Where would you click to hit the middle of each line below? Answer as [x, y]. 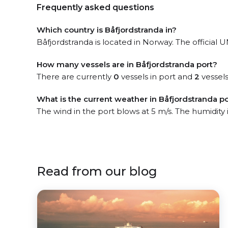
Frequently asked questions [95, 7]
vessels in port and [157, 77]
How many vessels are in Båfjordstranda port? [127, 64]
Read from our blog [97, 171]
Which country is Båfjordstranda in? [107, 30]
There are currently [75, 77]
